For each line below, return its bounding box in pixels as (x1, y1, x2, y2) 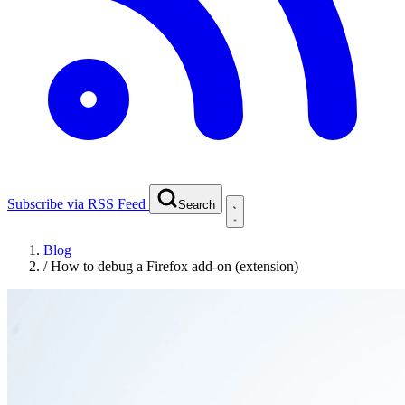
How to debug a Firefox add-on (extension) (51, 258, 298, 274)
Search (178, 197, 215, 212)
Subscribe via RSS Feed (7, 195, 146, 212)
